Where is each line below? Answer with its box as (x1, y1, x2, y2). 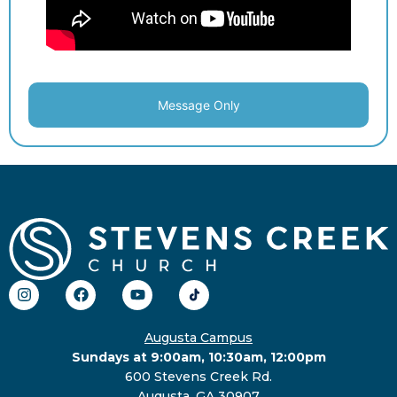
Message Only (157, 97, 240, 113)
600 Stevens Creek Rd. (125, 368, 272, 385)
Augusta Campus (144, 329, 253, 346)
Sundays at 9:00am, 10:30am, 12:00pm (71, 348, 326, 365)
